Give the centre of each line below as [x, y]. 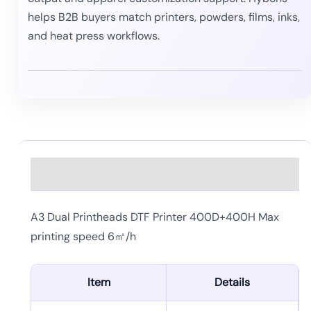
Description [64, 168]
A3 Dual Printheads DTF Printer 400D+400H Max [155, 217]
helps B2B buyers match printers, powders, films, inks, [164, 17]
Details [232, 283]
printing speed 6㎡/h [83, 236]
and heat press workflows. [94, 35]
